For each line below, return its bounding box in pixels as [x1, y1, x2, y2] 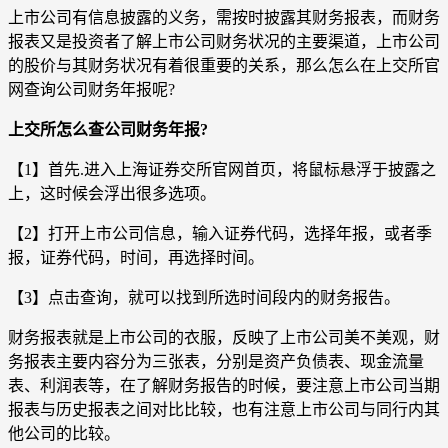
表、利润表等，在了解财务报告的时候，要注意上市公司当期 [8, 376, 440, 394]
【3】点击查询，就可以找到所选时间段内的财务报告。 [8, 288, 400, 306]
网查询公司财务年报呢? [8, 80, 175, 98]
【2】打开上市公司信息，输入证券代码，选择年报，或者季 [8, 224, 432, 242]
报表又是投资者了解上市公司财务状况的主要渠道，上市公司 [8, 32, 440, 50]
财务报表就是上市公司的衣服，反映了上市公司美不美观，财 [8, 328, 440, 346]
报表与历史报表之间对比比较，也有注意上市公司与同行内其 [8, 400, 440, 418]
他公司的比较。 [8, 424, 120, 442]
